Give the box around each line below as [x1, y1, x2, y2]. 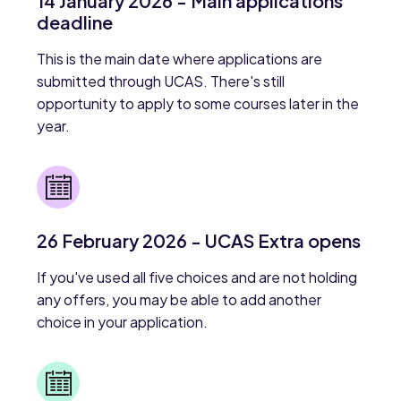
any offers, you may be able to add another [37, 290, 322, 310]
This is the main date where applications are [37, 49, 323, 69]
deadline [37, 11, 114, 34]
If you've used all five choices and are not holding [37, 268, 358, 287]
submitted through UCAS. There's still [37, 72, 286, 91]
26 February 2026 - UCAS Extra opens [37, 229, 362, 252]
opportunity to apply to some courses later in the [37, 94, 360, 114]
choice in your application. [37, 312, 209, 332]
